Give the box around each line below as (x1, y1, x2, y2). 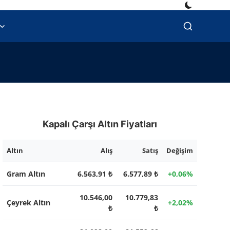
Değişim (166, 146, 193, 155)
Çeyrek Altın (6, 198, 50, 207)
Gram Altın (6, 169, 45, 179)
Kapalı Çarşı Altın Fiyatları (42, 119, 157, 129)
